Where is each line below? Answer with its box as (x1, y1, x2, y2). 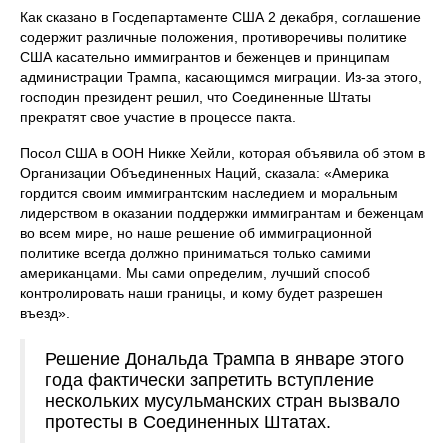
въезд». (20, 305, 70, 322)
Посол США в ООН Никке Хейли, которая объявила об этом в (20, 145, 425, 162)
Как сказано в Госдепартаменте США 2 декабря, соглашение (20, 9, 421, 26)
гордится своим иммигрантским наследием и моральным (20, 185, 398, 202)
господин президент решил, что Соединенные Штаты (20, 89, 371, 106)
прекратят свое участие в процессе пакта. (20, 109, 296, 126)
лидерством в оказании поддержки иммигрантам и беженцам (20, 205, 424, 222)
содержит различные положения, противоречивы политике (20, 29, 407, 46)
